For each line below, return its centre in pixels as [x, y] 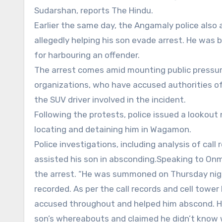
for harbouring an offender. [87, 55]
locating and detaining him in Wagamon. [113, 130]
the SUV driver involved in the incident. [110, 100]
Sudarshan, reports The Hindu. [94, 11]
